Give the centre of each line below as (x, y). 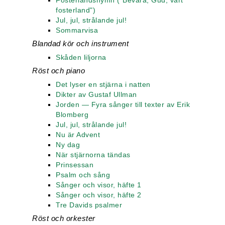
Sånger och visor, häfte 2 (99, 195)
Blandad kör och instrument (80, 43)
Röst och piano (59, 71)
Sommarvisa (77, 30)
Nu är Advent (78, 135)
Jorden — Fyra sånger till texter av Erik (123, 104)
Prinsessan (75, 165)
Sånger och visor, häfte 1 (99, 185)
